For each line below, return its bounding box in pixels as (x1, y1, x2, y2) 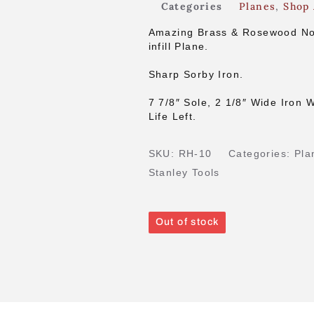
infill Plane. (148, 40, 209, 52)
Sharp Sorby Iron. (148, 68, 244, 80)
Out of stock (155, 216, 219, 227)
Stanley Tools (148, 166, 220, 178)
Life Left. (148, 110, 197, 122)
